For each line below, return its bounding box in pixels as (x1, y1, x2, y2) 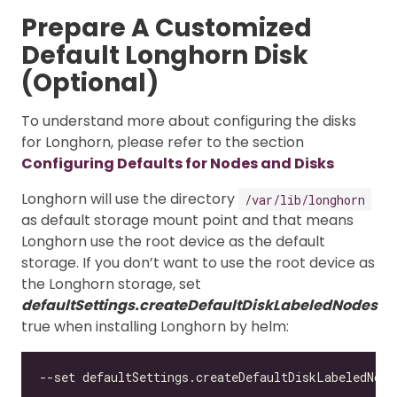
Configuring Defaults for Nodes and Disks (21, 153, 334, 175)
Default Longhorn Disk (21, 38, 308, 74)
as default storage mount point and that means (21, 210, 354, 231)
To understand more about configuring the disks (21, 111, 356, 132)
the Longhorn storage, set (21, 274, 201, 295)
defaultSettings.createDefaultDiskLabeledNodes (21, 295, 378, 316)
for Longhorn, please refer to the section (21, 132, 304, 153)
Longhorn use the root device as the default (21, 231, 325, 253)
